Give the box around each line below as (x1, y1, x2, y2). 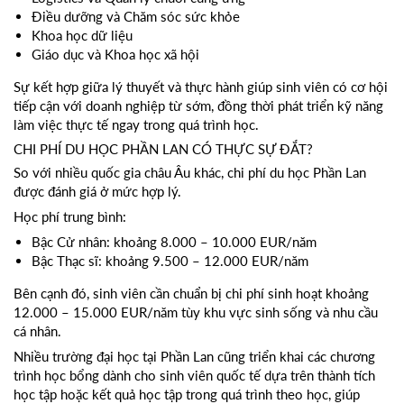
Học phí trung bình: (14, 207, 126, 225)
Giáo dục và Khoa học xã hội (32, 45, 199, 62)
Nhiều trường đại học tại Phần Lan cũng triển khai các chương (14, 347, 375, 364)
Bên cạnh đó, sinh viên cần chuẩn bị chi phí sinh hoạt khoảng (14, 284, 369, 301)
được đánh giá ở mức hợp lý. (14, 182, 181, 199)
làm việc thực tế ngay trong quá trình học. (14, 115, 259, 133)
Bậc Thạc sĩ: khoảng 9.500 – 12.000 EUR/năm (32, 252, 308, 269)
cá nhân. (14, 322, 61, 339)
